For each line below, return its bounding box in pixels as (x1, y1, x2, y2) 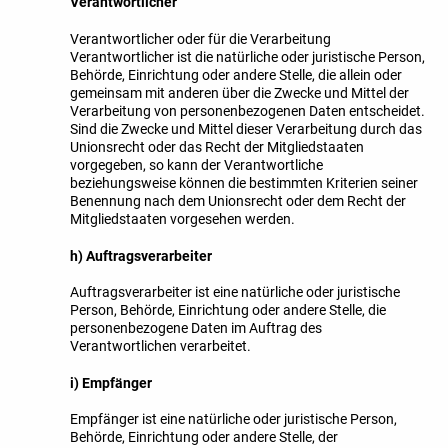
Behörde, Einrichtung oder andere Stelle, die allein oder (70, 66, 402, 83)
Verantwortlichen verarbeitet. (70, 338, 251, 355)
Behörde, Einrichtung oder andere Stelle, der (70, 429, 338, 446)
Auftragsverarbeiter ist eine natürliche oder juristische (70, 284, 400, 301)
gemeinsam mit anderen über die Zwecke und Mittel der (70, 84, 409, 101)
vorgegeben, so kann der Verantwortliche (70, 156, 323, 173)
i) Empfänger (70, 374, 152, 391)
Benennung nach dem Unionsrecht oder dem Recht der (70, 192, 406, 209)
